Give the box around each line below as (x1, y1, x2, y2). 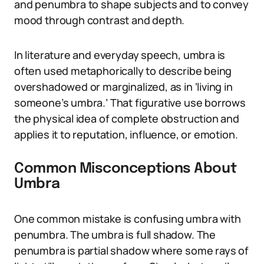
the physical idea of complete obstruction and (14, 111, 239, 126)
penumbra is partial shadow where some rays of (14, 243, 249, 258)
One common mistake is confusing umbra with (14, 212, 241, 226)
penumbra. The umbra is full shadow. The (14, 227, 216, 242)
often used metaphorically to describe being (14, 64, 232, 78)
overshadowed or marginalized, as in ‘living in (14, 80, 233, 94)
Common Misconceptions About (14, 161, 237, 176)
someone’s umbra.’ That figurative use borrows (14, 95, 246, 110)
